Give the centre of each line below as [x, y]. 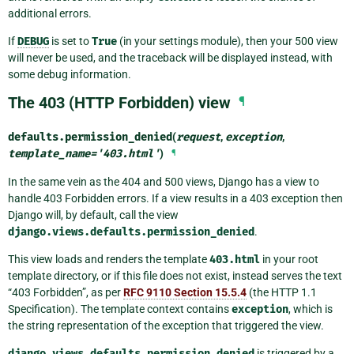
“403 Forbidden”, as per [66, 292]
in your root [289, 259]
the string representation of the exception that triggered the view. [166, 325]
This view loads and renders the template [109, 259]
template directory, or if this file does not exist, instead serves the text [175, 275]
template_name [49, 153]
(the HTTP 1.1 [282, 292]
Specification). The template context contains [120, 309]
